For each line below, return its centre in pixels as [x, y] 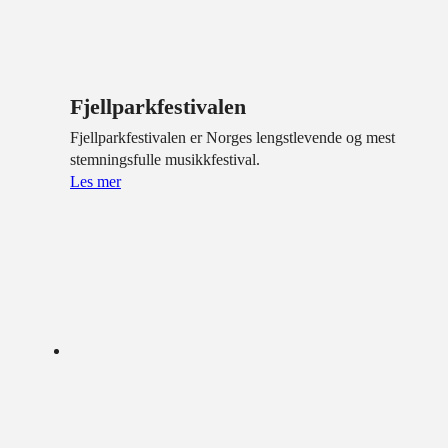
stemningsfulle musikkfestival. [165, 159]
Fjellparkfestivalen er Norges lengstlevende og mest [232, 137]
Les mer [95, 181]
